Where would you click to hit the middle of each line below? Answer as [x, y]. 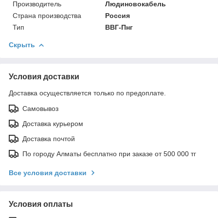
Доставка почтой [49, 138]
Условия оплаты [41, 204]
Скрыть [22, 45]
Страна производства [47, 15]
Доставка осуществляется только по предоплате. [87, 93]
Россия [118, 15]
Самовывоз [40, 108]
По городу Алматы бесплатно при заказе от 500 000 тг [109, 154]
